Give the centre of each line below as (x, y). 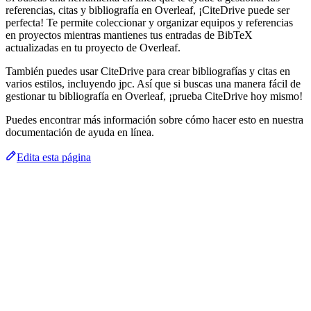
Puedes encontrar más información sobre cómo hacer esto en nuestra (154, 119)
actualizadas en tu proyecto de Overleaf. (93, 47)
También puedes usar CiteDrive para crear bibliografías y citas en (148, 71)
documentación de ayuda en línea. (80, 132)
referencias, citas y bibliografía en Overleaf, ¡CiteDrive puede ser (148, 10)
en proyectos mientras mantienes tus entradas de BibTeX (129, 35)
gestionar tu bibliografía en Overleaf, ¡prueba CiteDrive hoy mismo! (154, 96)
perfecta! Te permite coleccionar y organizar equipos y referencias (149, 22)
